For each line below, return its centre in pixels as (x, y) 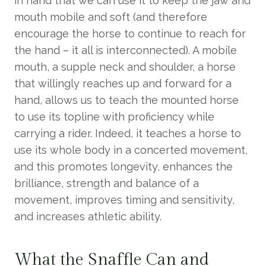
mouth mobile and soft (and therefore (111, 17)
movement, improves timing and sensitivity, (124, 200)
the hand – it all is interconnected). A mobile (126, 50)
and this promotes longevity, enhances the (123, 167)
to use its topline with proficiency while (114, 117)
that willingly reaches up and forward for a (123, 83)
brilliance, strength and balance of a (107, 183)
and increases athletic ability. (88, 216)
